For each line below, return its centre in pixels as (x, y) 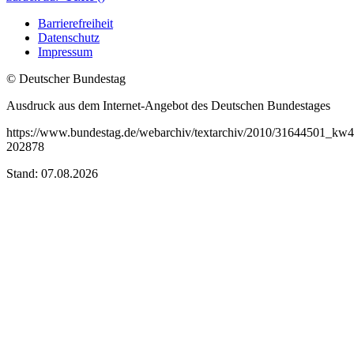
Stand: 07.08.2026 (52, 173)
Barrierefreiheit (75, 23)
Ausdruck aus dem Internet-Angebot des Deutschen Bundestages (168, 105)
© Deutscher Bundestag (66, 78)
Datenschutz (69, 37)
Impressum (65, 51)
